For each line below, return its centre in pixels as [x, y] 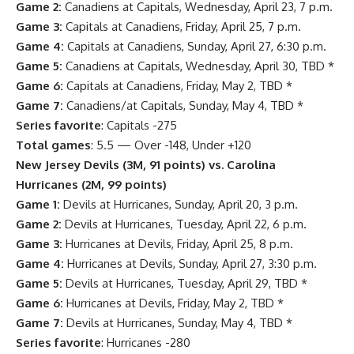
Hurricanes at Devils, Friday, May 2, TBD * [173, 303]
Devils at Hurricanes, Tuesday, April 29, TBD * [185, 283]
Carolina [251, 164]
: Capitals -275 [139, 125]
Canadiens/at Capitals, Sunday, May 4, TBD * [183, 105]
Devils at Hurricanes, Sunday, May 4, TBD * [178, 322]
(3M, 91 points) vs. [173, 164]
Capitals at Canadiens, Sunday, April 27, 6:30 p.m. [195, 46]
